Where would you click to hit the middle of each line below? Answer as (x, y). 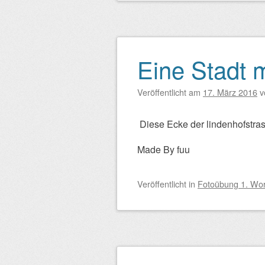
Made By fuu (164, 149)
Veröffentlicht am (170, 92)
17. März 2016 (230, 92)
